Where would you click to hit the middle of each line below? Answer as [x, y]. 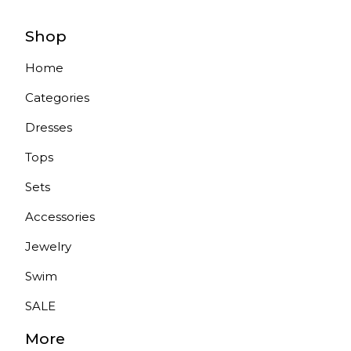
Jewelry [48, 246]
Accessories [60, 217]
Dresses [49, 127]
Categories [57, 98]
